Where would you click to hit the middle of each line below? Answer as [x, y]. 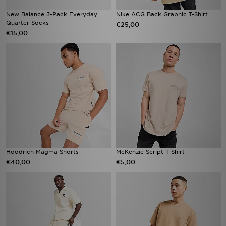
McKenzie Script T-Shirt [150, 152]
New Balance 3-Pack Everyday [52, 14]
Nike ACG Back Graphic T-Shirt [162, 14]
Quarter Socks [27, 23]
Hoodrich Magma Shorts [42, 152]
